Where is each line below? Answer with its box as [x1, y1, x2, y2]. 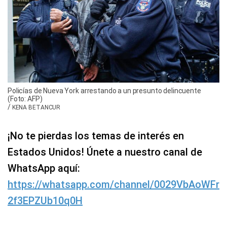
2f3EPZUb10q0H [8, 195, 83, 207]
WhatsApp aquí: [8, 162, 80, 175]
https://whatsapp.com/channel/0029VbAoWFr [8, 178, 219, 191]
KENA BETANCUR [12, 104, 61, 111]
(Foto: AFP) [8, 95, 43, 103]
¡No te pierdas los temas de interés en [8, 130, 184, 142]
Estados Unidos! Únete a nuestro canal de [8, 146, 202, 159]
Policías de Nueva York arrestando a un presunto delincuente [8, 87, 201, 95]
